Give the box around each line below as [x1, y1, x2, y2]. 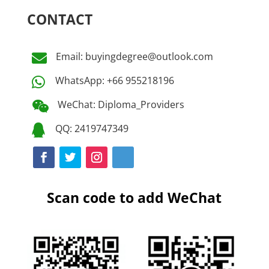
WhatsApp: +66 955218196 [55, 74, 174, 88]
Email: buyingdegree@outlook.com [55, 50, 213, 64]
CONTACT [26, 10, 92, 29]
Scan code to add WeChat [47, 188, 222, 208]
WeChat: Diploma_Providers [57, 98, 184, 112]
